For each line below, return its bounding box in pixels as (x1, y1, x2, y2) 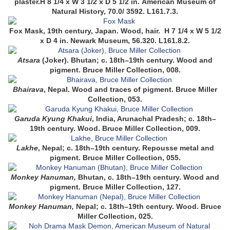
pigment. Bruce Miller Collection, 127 (49, 183, 179, 191)
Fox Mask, (9, 27, 47, 35)
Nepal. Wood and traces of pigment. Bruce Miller (48, 85, 217, 94)
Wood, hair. (120, 27, 162, 35)
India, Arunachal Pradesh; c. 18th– (95, 114, 216, 123)
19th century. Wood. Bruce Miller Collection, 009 (30, 124, 198, 133)
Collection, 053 (88, 95, 140, 104)
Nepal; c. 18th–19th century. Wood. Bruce (76, 202, 221, 211)
